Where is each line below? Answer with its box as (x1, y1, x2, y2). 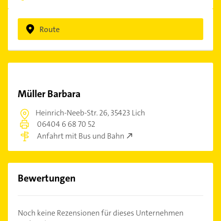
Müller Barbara (18, 87, 80, 100)
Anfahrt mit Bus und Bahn (37, 130, 124, 141)
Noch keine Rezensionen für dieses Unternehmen (18, 207, 184, 218)
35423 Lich (110, 108, 145, 118)
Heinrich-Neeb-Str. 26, (36, 108, 110, 118)
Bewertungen (18, 171, 75, 184)
